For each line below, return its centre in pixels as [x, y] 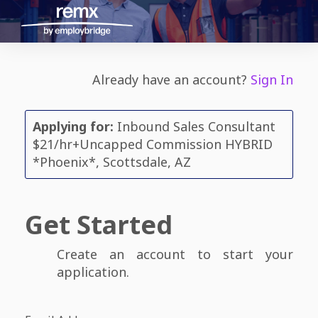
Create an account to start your [175, 254]
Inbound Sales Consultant [194, 126]
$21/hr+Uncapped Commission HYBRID [153, 144]
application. [93, 272]
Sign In [272, 79]
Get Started [99, 225]
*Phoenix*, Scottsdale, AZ [112, 162]
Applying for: [73, 126]
